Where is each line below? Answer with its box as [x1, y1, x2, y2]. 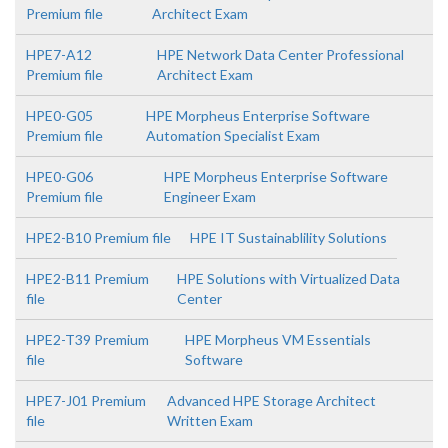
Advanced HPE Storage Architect [166, 392, 376, 409]
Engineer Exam [164, 188, 257, 205]
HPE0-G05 [26, 107, 93, 124]
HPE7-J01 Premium [26, 392, 146, 409]
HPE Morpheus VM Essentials [184, 331, 371, 348]
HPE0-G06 [26, 168, 93, 185]
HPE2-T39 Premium [26, 331, 149, 348]
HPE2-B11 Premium [26, 270, 149, 287]
